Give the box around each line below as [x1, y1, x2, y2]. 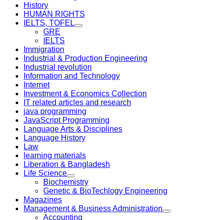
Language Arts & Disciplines [24, 125, 122, 133]
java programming [24, 107, 86, 115]
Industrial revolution [24, 63, 92, 71]
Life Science [24, 169, 67, 177]
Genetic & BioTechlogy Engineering [43, 187, 167, 195]
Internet [24, 81, 50, 89]
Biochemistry [43, 178, 88, 186]
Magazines [24, 195, 62, 204]
